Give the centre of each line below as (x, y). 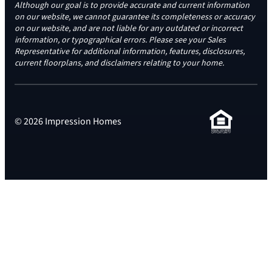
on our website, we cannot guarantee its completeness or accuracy (135, 17)
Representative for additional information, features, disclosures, (130, 52)
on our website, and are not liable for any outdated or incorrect (129, 29)
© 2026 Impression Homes (68, 121)
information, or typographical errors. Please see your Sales (120, 40)
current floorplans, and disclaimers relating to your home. (119, 63)
